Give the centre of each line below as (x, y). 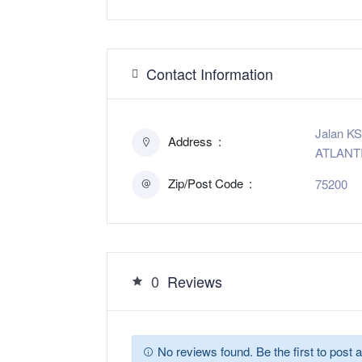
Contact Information (210, 73)
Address (192, 141)
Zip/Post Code (207, 183)
